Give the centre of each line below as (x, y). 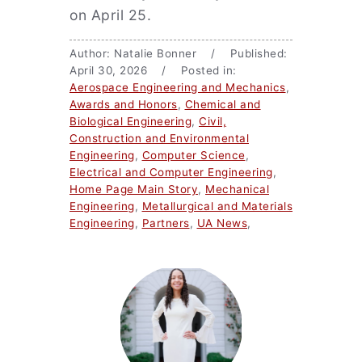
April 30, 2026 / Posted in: (157, 70)
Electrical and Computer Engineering (171, 172)
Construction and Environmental (159, 138)
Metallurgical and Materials (217, 206)
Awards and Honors (124, 104)
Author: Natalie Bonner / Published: (179, 53)
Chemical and (223, 104)
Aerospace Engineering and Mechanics (178, 87)
